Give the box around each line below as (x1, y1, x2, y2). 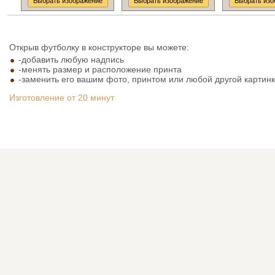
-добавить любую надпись (18, 55, 124, 64)
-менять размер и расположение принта (18, 64, 182, 74)
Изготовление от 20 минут (9, 93, 114, 103)
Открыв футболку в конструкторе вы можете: (9, 42, 189, 52)
